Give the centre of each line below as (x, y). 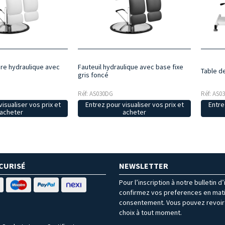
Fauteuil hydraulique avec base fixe (130, 67)
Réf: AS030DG (95, 93)
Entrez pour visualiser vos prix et (134, 104)
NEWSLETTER (144, 165)
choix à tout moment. (150, 212)
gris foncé (93, 75)
